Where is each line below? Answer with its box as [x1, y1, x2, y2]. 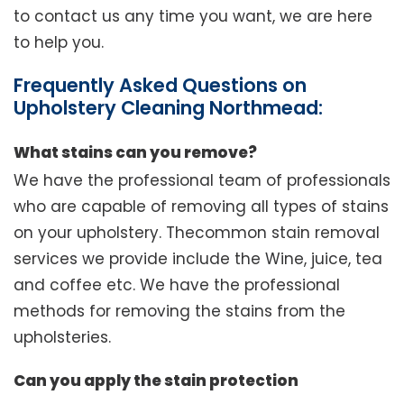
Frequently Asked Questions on [14, 72, 307, 99]
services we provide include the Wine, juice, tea [14, 248, 382, 271]
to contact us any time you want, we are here [14, 5, 372, 28]
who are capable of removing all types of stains [14, 196, 389, 218]
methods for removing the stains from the [14, 300, 345, 323]
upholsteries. [14, 326, 111, 349]
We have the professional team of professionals [14, 170, 390, 192]
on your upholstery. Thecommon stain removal [14, 222, 380, 244]
